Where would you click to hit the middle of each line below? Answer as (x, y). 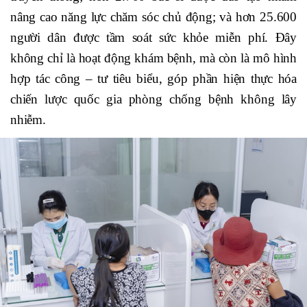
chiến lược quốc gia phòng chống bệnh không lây (153, 99)
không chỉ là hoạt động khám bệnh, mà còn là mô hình (153, 58)
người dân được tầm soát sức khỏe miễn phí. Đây (153, 37)
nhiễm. (28, 119)
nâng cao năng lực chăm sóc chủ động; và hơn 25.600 (153, 16)
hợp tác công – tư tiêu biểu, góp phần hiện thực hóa (153, 78)
